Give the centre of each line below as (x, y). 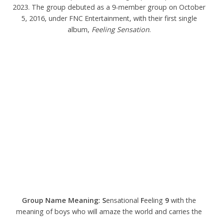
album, (79, 29)
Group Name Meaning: (61, 200)
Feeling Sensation (120, 29)
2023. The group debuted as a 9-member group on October (109, 7)
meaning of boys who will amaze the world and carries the (109, 211)
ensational (123, 200)
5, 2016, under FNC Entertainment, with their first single (109, 18)
